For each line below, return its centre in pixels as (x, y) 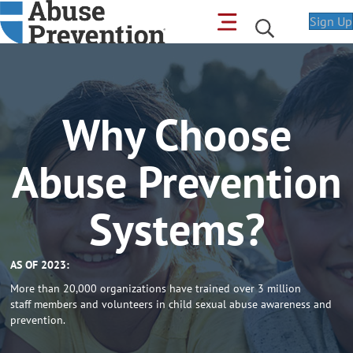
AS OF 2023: (40, 265)
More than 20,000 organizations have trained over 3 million (156, 289)
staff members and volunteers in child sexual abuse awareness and (171, 305)
